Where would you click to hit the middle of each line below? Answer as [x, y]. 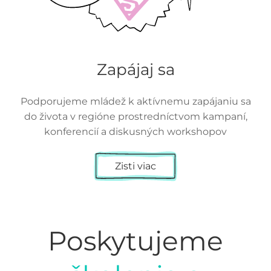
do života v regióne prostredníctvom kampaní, [135, 116]
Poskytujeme [135, 240]
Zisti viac [135, 166]
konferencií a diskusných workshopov [135, 131]
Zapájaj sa [135, 69]
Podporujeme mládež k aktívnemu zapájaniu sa [135, 101]
